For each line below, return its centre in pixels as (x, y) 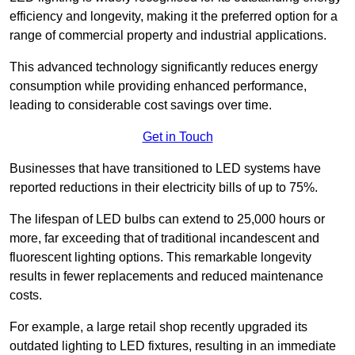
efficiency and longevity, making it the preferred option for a (174, 17)
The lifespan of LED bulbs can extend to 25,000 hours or (167, 219)
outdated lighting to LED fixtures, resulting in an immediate (173, 346)
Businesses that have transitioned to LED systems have (165, 169)
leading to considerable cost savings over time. (141, 105)
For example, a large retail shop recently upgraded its (158, 327)
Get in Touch (177, 137)
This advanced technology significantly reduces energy (164, 67)
